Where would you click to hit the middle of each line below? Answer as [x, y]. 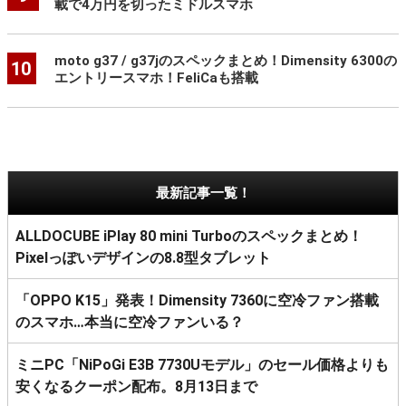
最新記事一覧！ [203, 193]
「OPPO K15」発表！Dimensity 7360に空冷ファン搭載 [197, 300]
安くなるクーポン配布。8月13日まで [136, 386]
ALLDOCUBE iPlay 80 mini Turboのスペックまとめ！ [189, 236]
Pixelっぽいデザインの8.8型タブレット [143, 257]
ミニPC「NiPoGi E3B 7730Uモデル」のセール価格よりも [202, 364]
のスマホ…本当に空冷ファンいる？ [130, 322]
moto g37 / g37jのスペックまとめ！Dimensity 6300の [225, 60]
